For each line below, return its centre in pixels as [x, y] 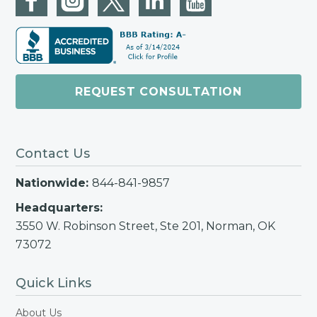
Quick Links [53, 283]
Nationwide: [54, 183]
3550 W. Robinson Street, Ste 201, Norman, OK [145, 226]
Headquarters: [59, 208]
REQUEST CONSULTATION [158, 92]
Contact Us [53, 154]
